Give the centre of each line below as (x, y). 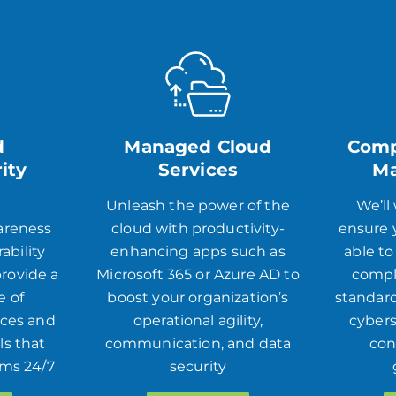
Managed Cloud (198, 146)
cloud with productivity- (198, 228)
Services (198, 169)
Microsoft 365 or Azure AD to (198, 274)
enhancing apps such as (198, 251)
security (198, 366)
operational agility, (198, 320)
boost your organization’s (198, 297)
